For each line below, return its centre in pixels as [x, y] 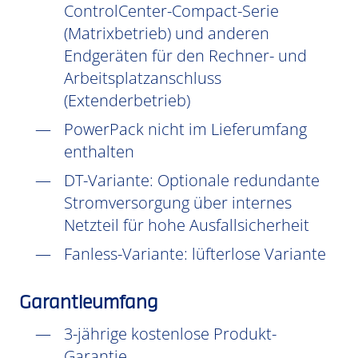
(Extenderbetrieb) [127, 100]
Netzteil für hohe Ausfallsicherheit [187, 225]
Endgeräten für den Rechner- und [185, 56]
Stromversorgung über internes [178, 203]
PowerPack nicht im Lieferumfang [185, 129]
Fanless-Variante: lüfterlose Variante [195, 254]
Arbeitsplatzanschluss [143, 78]
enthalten [99, 151]
